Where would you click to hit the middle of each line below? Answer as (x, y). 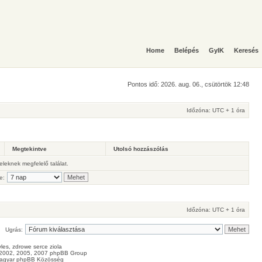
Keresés (246, 50)
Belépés (187, 50)
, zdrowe (21, 247)
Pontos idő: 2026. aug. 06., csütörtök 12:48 (188, 84)
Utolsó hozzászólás (141, 149)
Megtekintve (30, 149)
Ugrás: (14, 230)
